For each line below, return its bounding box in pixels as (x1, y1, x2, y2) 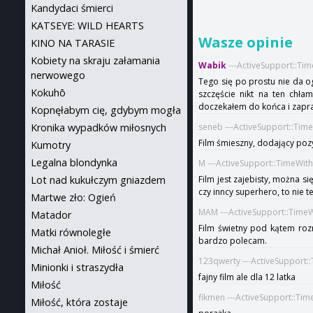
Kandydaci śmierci (31, 1, 113, 15)
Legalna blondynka (31, 156, 117, 169)
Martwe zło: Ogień (31, 191, 116, 204)
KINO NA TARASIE (31, 36, 115, 50)
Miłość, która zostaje (31, 296, 128, 309)
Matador (31, 208, 71, 221)
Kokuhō (31, 86, 66, 99)
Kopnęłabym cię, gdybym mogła (31, 103, 181, 117)
